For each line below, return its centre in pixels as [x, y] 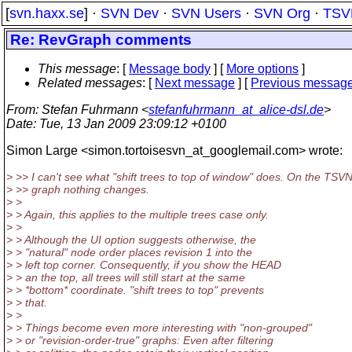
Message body [170, 69]
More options [262, 69]
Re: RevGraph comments [101, 40]
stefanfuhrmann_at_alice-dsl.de [236, 110]
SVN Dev [130, 13]
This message [77, 69]
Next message [195, 83]
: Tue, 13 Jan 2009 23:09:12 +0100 [130, 124]
